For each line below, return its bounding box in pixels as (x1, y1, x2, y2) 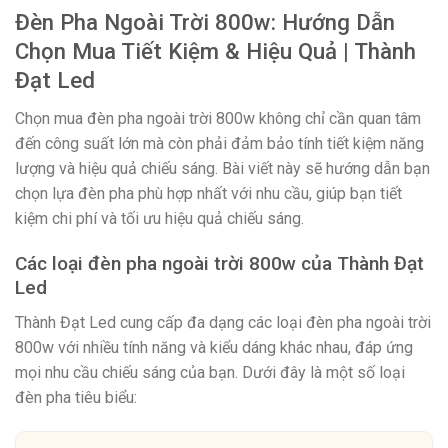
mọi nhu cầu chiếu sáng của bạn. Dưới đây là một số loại (15, 362, 405, 382)
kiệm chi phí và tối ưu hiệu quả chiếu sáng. (15, 209, 304, 229)
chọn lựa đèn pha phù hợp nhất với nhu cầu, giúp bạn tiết (15, 184, 402, 204)
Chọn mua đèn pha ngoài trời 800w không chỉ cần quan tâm (15, 109, 421, 129)
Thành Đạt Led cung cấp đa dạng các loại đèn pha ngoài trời (15, 312, 431, 332)
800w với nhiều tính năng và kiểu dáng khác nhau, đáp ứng (15, 337, 413, 357)
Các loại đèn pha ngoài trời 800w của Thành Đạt (15, 252, 424, 276)
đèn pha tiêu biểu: (15, 387, 137, 407)
